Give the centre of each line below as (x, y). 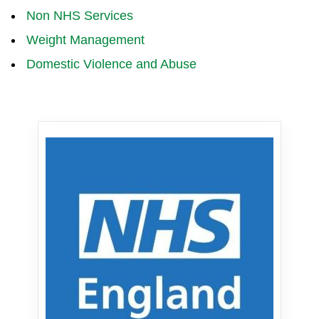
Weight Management (85, 40)
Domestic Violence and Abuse (111, 64)
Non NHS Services (79, 15)
